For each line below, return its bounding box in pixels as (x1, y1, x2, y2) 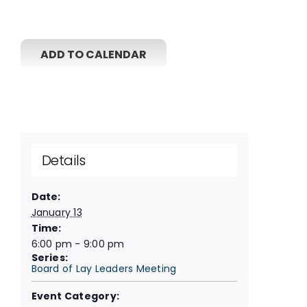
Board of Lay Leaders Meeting (31, 261, 177, 275)
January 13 (31, 205, 82, 219)
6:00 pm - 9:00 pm (31, 236, 125, 251)
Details (41, 150, 86, 170)
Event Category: (31, 288, 120, 303)
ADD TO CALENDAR (40, 47, 147, 63)
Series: (31, 250, 69, 265)
